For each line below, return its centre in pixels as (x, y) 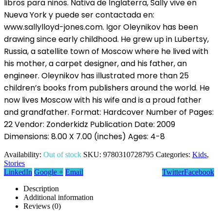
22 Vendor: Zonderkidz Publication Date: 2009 (90, 124)
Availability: (24, 154)
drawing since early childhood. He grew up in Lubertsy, (106, 39)
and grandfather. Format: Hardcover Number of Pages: (109, 112)
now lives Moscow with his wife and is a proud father (103, 100)
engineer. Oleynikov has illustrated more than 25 (96, 75)
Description (41, 188)
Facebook (199, 172)
